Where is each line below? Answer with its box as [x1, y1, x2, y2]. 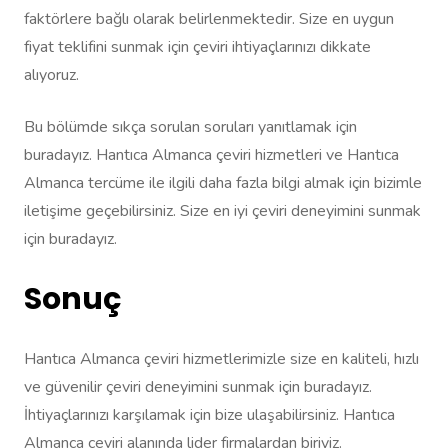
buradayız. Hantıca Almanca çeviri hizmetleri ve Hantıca [24, 144, 399, 167]
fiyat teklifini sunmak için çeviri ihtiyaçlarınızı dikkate [24, 36, 371, 59]
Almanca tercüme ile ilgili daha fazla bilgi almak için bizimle [24, 172, 422, 195]
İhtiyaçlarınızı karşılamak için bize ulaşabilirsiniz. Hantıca [24, 404, 395, 427]
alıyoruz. [24, 64, 79, 87]
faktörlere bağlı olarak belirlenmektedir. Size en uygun [24, 8, 394, 31]
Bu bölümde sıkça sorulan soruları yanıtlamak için [24, 116, 357, 139]
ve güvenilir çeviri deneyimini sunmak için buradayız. [24, 376, 372, 399]
